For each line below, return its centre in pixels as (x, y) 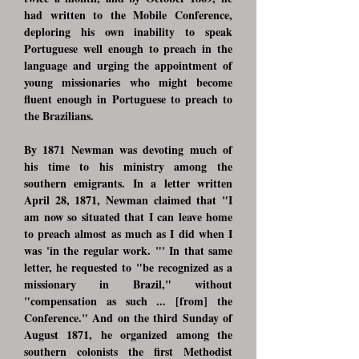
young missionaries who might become (128, 82)
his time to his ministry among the (128, 166)
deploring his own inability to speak (128, 32)
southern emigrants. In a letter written (128, 183)
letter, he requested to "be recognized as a (128, 267)
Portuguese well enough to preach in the (128, 48)
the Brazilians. (59, 116)
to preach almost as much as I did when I (128, 234)
